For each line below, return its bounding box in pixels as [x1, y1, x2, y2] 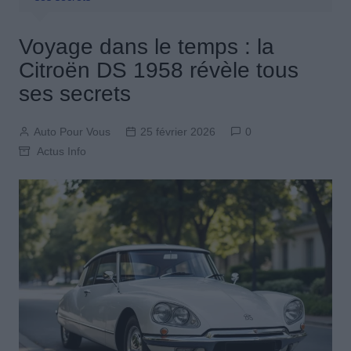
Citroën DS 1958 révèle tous [18, 58, 299, 83]
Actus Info [36, 145, 86, 158]
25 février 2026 [139, 125, 215, 139]
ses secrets [18, 81, 131, 107]
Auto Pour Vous [33, 125, 110, 139]
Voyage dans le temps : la [18, 34, 274, 60]
